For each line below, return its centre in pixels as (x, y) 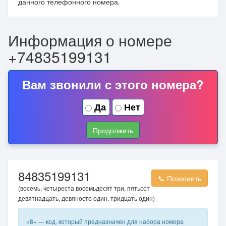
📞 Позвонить (180, 178)
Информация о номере (90, 40)
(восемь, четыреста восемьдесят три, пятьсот (84, 188)
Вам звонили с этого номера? (113, 84)
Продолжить (113, 130)
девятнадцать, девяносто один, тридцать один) (87, 198)
